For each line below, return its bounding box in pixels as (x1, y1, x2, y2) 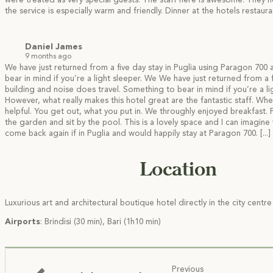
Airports (5, 218, 40, 227)
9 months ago (25, 53, 71, 61)
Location (140, 157, 217, 180)
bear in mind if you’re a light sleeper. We (5, 74, 157, 83)
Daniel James (25, 43, 82, 52)
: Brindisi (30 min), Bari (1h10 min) (40, 218, 161, 227)
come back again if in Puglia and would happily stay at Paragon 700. (5, 129, 258, 138)
